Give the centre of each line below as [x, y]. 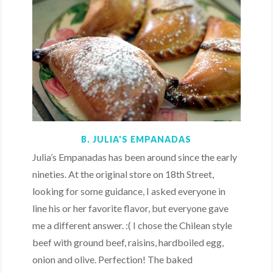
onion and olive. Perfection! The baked [113, 260]
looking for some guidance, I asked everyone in [129, 191]
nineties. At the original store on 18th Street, [123, 174]
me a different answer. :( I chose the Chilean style [133, 225]
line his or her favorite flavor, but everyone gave [131, 208]
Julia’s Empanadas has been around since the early [135, 157]
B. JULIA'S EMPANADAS [136, 140]
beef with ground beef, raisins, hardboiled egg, [128, 243]
